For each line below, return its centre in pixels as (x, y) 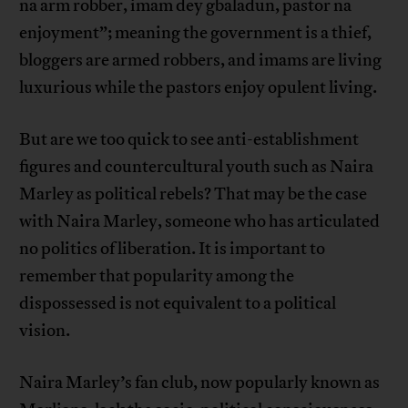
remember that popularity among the (157, 275)
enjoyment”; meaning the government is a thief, (196, 32)
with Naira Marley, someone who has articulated (200, 221)
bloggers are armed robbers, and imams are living (201, 60)
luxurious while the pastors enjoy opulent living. (199, 87)
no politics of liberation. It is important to (173, 248)
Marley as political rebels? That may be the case (194, 194)
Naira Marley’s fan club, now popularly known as (200, 382)
